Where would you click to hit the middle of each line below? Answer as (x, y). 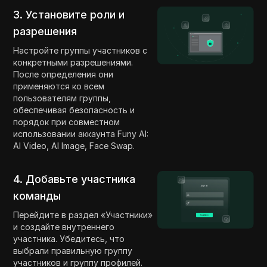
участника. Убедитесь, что (69, 239)
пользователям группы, (62, 98)
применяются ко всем (59, 86)
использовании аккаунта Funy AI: (81, 134)
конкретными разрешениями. (73, 63)
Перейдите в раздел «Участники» (83, 215)
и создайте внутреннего (64, 227)
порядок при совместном (67, 122)
